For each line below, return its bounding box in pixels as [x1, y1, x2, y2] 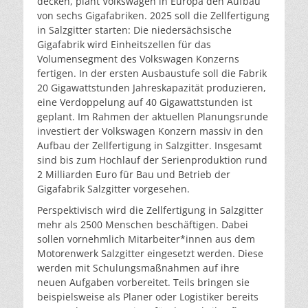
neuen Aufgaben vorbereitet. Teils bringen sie [37, 275, 250, 289]
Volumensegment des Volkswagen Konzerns [37, 52, 239, 65]
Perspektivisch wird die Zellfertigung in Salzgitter [37, 203, 263, 217]
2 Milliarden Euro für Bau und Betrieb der [37, 167, 230, 181]
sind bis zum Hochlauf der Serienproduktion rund [37, 153, 267, 166]
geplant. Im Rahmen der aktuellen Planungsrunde [37, 109, 268, 123]
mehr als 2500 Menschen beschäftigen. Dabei [37, 217, 248, 231]
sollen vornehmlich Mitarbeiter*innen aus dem [37, 232, 255, 245]
